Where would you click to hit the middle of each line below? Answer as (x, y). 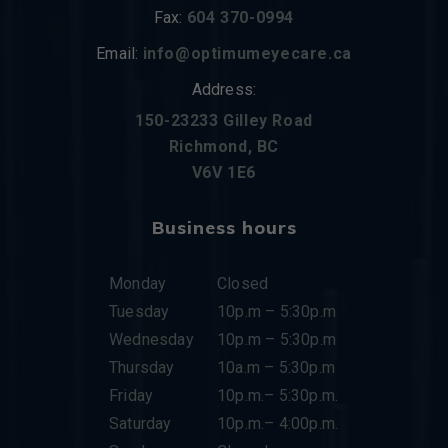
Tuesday (139, 312)
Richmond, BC (224, 147)
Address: (224, 90)
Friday (131, 396)
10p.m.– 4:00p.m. (278, 424)
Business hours (224, 228)
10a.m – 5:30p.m (276, 368)
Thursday (142, 368)
